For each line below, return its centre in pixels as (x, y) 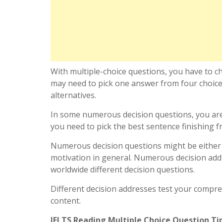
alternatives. (73, 95)
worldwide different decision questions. (123, 170)
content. (66, 201)
